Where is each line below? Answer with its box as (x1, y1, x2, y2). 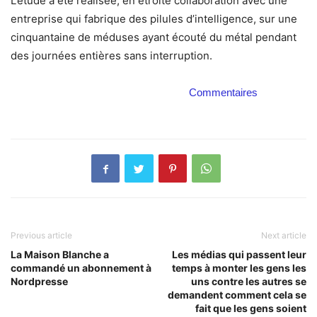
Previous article (11, 230, 72, 241)
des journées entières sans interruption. (11, 49, 212, 63)
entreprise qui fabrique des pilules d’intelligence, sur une (11, 12, 297, 26)
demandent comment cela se (168, 289, 306, 301)
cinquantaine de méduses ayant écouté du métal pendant (11, 30, 296, 45)
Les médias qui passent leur (172, 248, 306, 261)
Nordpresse (11, 275, 68, 288)
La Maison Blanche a (11, 248, 109, 261)
